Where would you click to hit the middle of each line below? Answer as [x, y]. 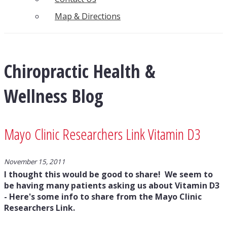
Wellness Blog [54, 96]
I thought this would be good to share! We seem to [108, 174]
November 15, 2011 [35, 162]
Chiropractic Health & [80, 71]
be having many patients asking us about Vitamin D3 [112, 185]
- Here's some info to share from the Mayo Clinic [103, 197]
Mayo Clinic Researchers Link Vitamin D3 [102, 134]
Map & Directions [88, 16]
